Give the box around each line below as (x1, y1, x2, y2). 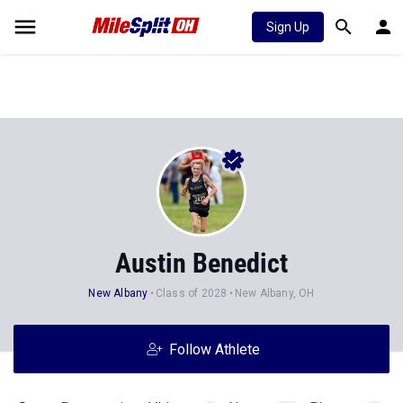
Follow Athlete (168, 341, 260, 358)
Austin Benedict (115, 247, 288, 279)
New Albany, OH (234, 287, 315, 300)
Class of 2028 (155, 287, 228, 300)
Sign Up (266, 20, 309, 34)
